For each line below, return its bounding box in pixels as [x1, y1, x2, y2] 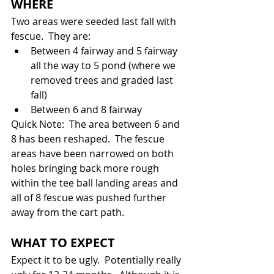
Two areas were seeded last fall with [11, 15, 179, 28]
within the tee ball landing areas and [11, 176, 180, 190]
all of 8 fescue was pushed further [11, 191, 169, 204]
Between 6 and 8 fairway [31, 103, 142, 116]
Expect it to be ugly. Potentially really [11, 253, 183, 267]
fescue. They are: [11, 29, 91, 43]
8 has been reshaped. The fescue [11, 132, 167, 146]
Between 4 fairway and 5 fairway [31, 44, 180, 57]
